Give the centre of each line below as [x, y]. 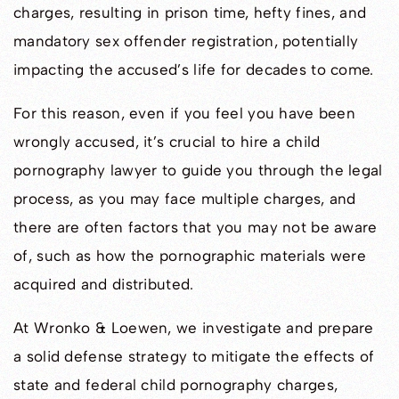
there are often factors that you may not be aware [195, 228]
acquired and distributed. [104, 285]
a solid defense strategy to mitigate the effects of [194, 357]
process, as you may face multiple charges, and [185, 199]
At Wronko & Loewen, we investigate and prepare [194, 328]
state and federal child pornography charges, [176, 385]
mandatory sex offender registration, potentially [186, 41]
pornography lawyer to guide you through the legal [198, 171]
